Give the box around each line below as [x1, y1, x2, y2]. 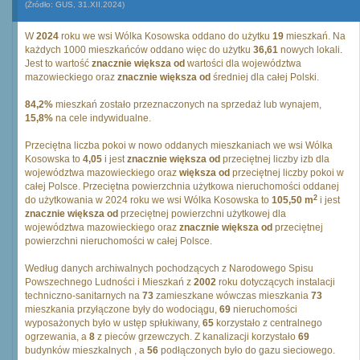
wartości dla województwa [185, 58, 301, 69]
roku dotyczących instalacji [216, 276, 335, 288]
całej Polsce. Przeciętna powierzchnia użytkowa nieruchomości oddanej [25, 181, 339, 192]
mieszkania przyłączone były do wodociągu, [25, 304, 219, 315]
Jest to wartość [25, 58, 92, 69]
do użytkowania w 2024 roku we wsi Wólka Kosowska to [25, 194, 272, 206]
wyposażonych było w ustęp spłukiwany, [25, 317, 202, 329]
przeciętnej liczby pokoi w [230, 167, 344, 178]
